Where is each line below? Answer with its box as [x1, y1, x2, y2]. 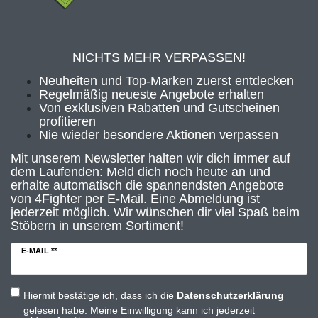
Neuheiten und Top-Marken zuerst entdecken [39, 73, 294, 88]
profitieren [39, 114, 96, 128]
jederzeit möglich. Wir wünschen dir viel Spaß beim [11, 204, 300, 219]
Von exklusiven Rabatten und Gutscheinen [39, 100, 280, 115]
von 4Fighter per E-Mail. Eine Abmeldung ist [11, 191, 260, 206]
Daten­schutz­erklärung [176, 290, 284, 301]
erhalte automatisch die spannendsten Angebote [11, 177, 284, 192]
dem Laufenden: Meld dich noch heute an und [11, 164, 270, 179]
